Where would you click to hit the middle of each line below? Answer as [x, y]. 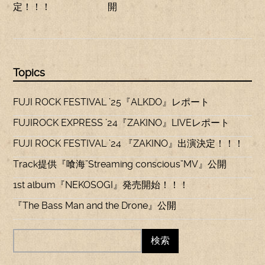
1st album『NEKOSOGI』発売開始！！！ [101, 185]
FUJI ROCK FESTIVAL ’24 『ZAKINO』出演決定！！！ [129, 144]
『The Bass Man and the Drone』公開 [95, 206]
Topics [29, 73]
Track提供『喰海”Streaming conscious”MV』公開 [120, 164]
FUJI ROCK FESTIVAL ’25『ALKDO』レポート [112, 102]
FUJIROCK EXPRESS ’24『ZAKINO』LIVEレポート [122, 123]
